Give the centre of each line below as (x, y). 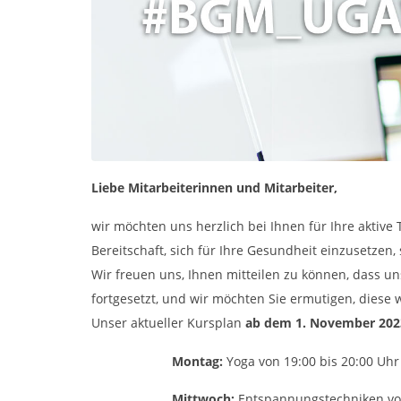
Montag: (199, 361)
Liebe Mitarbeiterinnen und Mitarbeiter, (214, 187)
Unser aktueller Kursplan (168, 322)
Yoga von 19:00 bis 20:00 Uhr (313, 361)
